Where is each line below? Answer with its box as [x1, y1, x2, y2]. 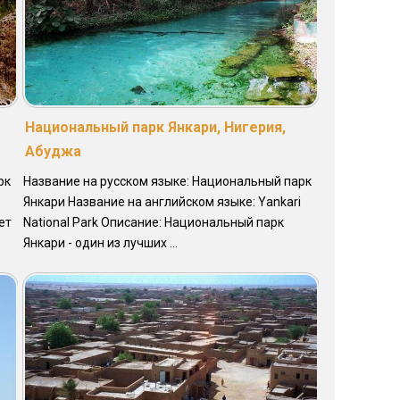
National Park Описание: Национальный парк [22, 215, 284, 230]
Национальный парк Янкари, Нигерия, [24, 119, 286, 137]
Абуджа [24, 143, 81, 161]
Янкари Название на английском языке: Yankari [22, 195, 301, 210]
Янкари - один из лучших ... [22, 236, 178, 251]
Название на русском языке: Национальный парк [22, 174, 312, 189]
